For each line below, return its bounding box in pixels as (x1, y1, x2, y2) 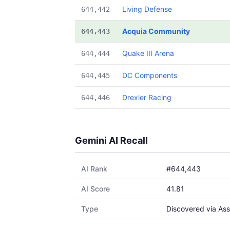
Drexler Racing (122, 93, 171, 102)
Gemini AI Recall (75, 135, 148, 146)
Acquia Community (122, 27, 190, 35)
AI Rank (81, 164, 107, 173)
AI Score (81, 184, 110, 193)
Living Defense (122, 5, 172, 13)
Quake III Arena (122, 49, 174, 57)
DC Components (122, 71, 177, 80)
